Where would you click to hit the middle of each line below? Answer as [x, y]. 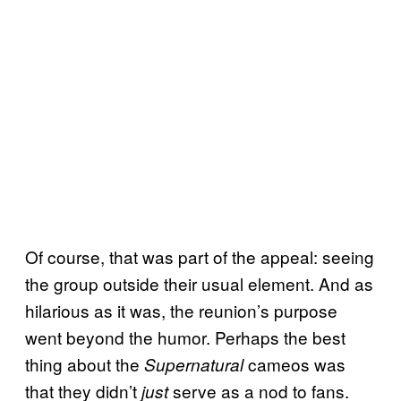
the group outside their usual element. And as [199, 284]
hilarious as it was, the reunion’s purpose [181, 311]
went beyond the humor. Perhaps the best [185, 337]
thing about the [85, 364]
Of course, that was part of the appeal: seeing [200, 257]
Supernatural [194, 365]
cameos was [294, 364]
